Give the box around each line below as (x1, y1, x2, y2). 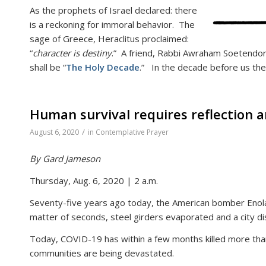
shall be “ (30, 61, 66, 73)
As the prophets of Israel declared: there (30, 4, 197, 16)
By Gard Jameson (30, 153, 100, 165)
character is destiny (33, 46, 112, 59)
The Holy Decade (66, 61, 140, 73)
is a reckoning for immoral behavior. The (30, 18, 195, 30)
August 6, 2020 (30, 126, 79, 137)
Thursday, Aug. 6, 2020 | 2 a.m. (30, 175, 158, 186)
